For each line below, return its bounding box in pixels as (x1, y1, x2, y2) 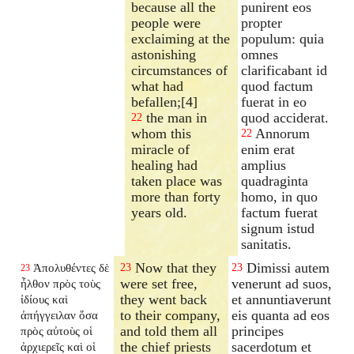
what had (131, 77, 184, 94)
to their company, (120, 307, 221, 323)
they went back (120, 291, 208, 307)
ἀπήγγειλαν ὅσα (21, 307, 99, 322)
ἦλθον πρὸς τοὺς (21, 276, 101, 290)
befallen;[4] (131, 93, 198, 110)
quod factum (241, 77, 314, 94)
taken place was (131, 172, 223, 189)
